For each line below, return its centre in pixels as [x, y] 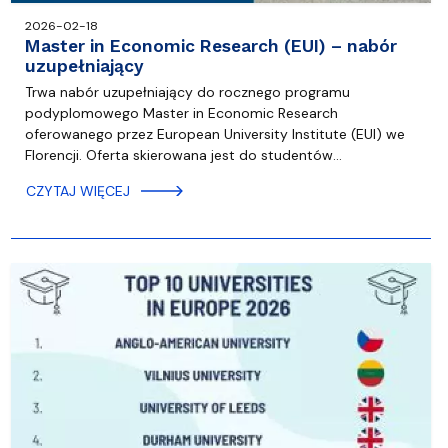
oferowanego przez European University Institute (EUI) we [214, 134]
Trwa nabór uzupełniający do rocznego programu [187, 92]
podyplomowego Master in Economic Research [181, 113]
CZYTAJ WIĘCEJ [77, 191]
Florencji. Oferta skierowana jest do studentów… [183, 155]
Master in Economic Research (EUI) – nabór [210, 46]
